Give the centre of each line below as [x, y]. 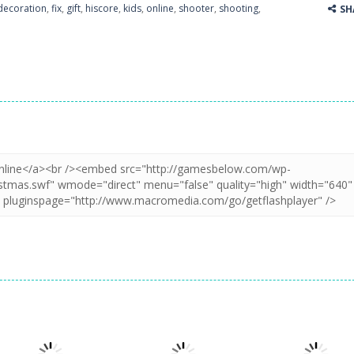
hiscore [102, 8]
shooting [239, 8]
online [160, 8]
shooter [196, 8]
